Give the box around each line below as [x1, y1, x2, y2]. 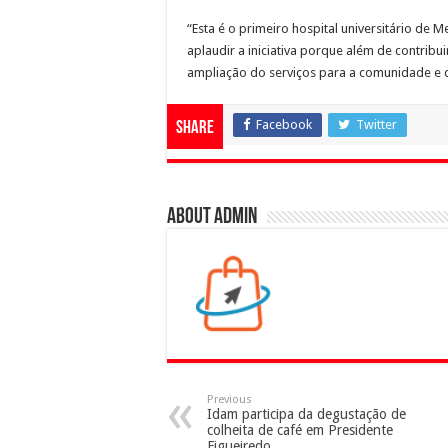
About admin [167, 205, 257, 229]
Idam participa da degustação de [207, 405, 406, 422]
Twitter [356, 116, 397, 132]
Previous [207, 392, 252, 406]
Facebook [256, 116, 312, 132]
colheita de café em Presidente [207, 421, 393, 438]
